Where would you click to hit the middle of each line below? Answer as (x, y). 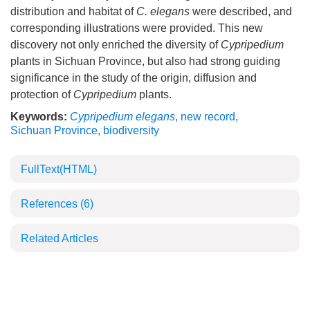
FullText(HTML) (59, 169)
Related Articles (60, 238)
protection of (42, 94)
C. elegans (163, 11)
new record (208, 117)
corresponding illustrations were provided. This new (137, 28)
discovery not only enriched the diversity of (116, 45)
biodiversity (131, 130)
